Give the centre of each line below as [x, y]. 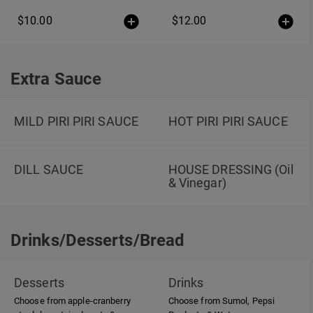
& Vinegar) [197, 182]
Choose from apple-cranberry [72, 301]
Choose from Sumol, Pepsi [221, 301]
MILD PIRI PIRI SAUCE [76, 122]
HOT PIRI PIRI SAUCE [228, 122]
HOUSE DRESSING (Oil [231, 169]
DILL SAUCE [49, 169]
